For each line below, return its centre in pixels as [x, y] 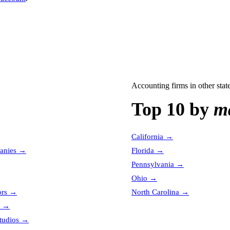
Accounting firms [160, 85]
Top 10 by [172, 109]
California [147, 137]
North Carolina [155, 192]
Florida [143, 150]
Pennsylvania [153, 164]
